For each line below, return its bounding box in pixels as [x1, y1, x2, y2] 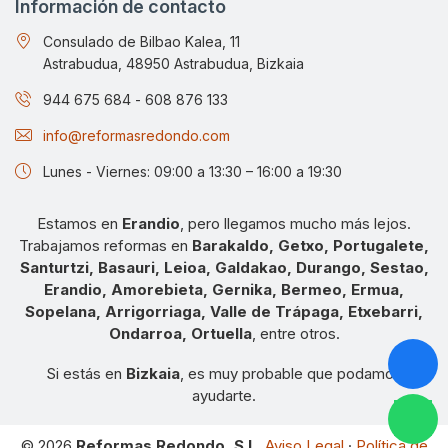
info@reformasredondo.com [43, 126, 230, 144]
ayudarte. [192, 385, 256, 405]
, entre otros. [251, 323, 340, 343]
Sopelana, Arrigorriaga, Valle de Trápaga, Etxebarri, [25, 301, 423, 321]
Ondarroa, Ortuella [108, 323, 252, 343]
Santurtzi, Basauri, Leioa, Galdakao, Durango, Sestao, [19, 257, 429, 277]
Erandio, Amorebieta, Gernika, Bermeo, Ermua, [44, 279, 404, 299]
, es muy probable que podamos [180, 363, 402, 383]
